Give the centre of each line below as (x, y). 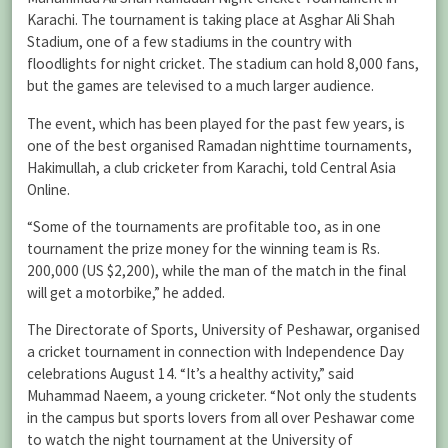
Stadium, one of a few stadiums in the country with (189, 42)
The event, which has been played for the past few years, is (216, 123)
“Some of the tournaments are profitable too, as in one (204, 226)
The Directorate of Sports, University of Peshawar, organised (223, 329)
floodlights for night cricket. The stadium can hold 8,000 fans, (223, 64)
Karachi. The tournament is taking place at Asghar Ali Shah (211, 20)
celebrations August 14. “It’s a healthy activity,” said (190, 373)
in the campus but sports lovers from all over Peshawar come (221, 417)
